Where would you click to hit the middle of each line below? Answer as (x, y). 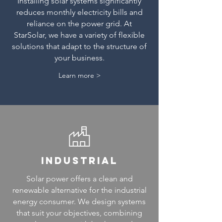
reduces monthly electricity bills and (79, 12)
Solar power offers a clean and (79, 179)
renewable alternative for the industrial (79, 190)
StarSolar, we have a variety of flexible (79, 35)
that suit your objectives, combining (79, 213)
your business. (79, 58)
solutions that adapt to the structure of (79, 46)
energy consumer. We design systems (79, 201)
